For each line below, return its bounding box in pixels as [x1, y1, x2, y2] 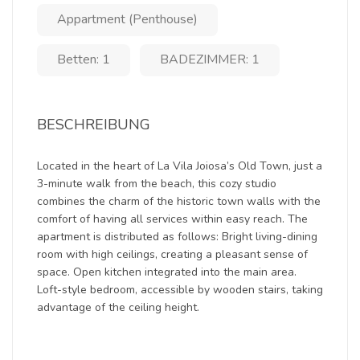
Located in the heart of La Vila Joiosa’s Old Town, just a [37, 158, 322, 174]
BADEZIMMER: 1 [160, 51, 260, 68]
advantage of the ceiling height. [37, 300, 199, 315]
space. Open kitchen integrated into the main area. [37, 264, 297, 280]
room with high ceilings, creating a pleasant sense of [37, 247, 308, 262]
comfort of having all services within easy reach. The [37, 211, 308, 227]
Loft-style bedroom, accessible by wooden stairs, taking [37, 282, 323, 297]
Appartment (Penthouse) [57, 10, 198, 28]
